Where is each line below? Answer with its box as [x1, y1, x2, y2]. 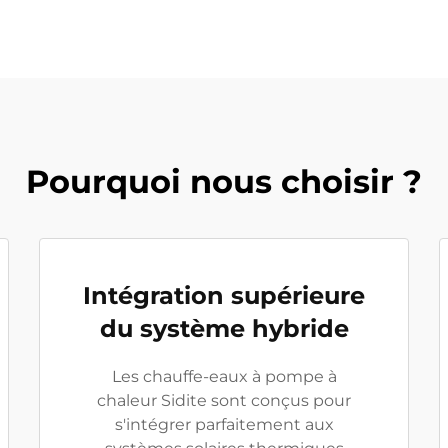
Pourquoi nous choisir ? [26, 162, 422, 201]
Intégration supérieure [83, 281, 365, 310]
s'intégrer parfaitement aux [114, 415, 334, 434]
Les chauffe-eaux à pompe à [111, 367, 337, 386]
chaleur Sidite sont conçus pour [97, 391, 351, 410]
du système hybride [99, 314, 349, 343]
